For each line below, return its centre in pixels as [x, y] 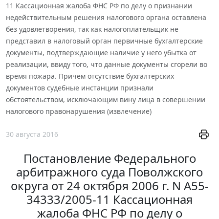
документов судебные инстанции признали [80, 88]
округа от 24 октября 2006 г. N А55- [109, 186]
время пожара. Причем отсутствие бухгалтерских [90, 76]
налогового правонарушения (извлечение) [79, 111]
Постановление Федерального [109, 158]
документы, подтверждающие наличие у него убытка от [101, 52]
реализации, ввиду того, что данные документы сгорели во [107, 64]
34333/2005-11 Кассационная [109, 199]
